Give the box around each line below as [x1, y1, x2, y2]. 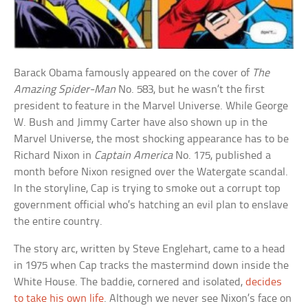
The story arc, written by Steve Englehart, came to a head [14, 243, 286, 255]
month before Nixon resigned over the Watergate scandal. [14, 166, 289, 178]
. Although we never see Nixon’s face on [104, 292, 292, 305]
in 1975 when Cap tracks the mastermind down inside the [14, 259, 289, 272]
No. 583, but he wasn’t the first [115, 83, 265, 96]
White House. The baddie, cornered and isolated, [14, 276, 246, 288]
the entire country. [14, 215, 103, 228]
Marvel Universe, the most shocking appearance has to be [14, 133, 289, 145]
